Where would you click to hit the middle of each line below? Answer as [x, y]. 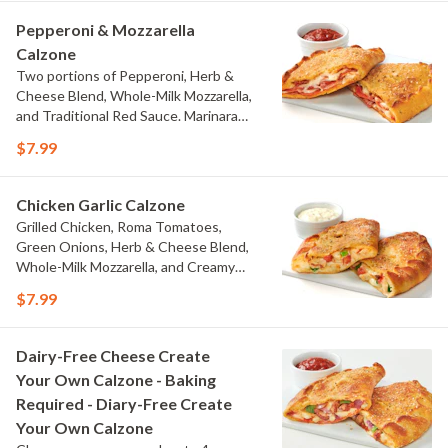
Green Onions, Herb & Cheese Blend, [132, 246]
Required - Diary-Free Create [124, 403]
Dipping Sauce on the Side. [99, 135]
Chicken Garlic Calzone [100, 204]
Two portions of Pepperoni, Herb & [125, 75]
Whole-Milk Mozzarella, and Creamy [125, 266]
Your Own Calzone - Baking [116, 379]
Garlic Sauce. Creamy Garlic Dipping [126, 286]
